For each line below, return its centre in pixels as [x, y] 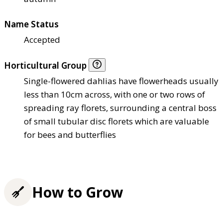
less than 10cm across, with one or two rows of [114, 95]
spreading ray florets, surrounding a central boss [120, 108]
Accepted [42, 40]
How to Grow [77, 192]
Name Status [31, 24]
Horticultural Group [46, 66]
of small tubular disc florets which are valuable [116, 121]
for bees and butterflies [70, 135]
